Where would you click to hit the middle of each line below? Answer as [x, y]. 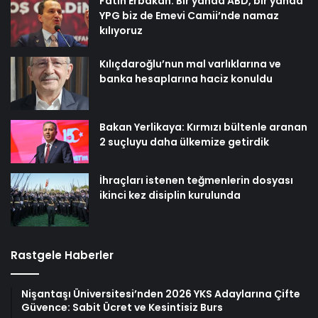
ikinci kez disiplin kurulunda [170, 196]
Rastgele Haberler [62, 256]
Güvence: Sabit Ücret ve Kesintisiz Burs [122, 308]
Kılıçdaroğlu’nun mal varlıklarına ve [190, 64]
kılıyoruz [121, 30]
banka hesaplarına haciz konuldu [186, 78]
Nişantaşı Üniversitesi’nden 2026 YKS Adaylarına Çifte [161, 294]
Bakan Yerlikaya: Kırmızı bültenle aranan [203, 127]
